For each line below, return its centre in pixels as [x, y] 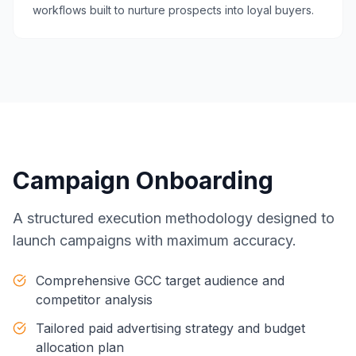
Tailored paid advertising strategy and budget [171, 328]
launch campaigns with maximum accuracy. [155, 240]
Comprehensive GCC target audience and [160, 281]
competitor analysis [94, 300]
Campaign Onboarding [143, 180]
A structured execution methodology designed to [174, 218]
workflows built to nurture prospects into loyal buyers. [173, 10]
